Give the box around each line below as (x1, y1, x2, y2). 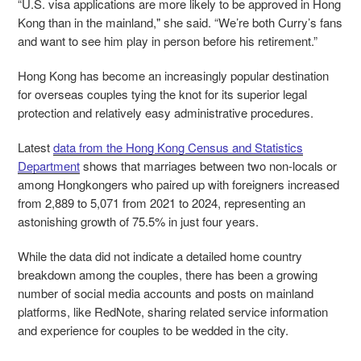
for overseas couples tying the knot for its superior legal (18, 85, 307, 103)
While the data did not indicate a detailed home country (18, 247, 302, 265)
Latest (18, 139, 53, 156)
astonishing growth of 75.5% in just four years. (18, 213, 262, 230)
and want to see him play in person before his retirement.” (18, 32, 321, 50)
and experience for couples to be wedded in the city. (18, 322, 292, 339)
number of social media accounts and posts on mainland (18, 284, 313, 302)
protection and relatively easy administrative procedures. (18, 104, 317, 122)
